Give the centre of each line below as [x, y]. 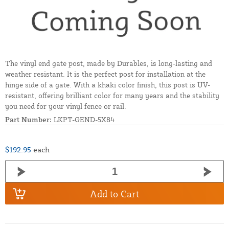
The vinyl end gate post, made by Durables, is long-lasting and [109, 63]
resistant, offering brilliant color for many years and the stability [112, 96]
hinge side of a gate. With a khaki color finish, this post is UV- [108, 85]
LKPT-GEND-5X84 [83, 120]
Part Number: [28, 120]
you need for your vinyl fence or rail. [66, 106]
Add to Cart [114, 193]
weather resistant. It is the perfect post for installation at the [105, 74]
